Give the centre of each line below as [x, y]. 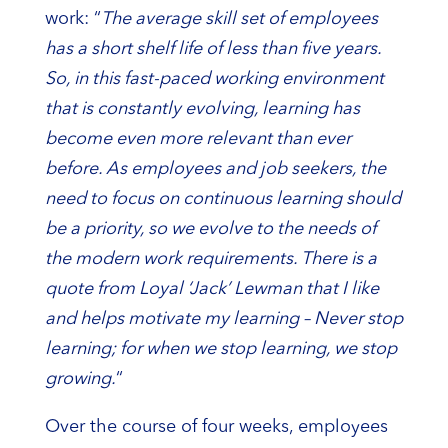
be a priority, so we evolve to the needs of [210, 228]
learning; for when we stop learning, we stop [220, 348]
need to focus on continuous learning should [222, 198]
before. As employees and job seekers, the [215, 168]
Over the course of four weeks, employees [216, 426]
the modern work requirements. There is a [210, 258]
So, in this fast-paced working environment [214, 78]
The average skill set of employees [239, 18]
